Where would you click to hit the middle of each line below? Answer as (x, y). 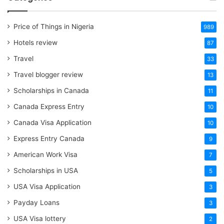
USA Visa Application (47, 187)
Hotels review (35, 43)
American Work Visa (45, 155)
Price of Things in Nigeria (54, 27)
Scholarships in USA (46, 171)
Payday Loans (36, 203)
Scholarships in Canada (51, 91)
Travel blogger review (48, 75)
